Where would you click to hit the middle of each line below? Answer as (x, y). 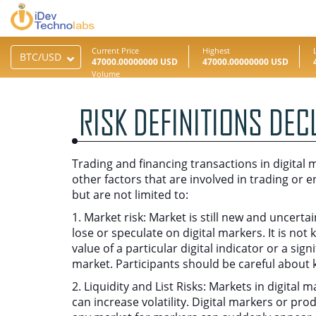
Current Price (115, 50)
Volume (106, 74)
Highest (216, 50)
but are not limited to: (130, 195)
